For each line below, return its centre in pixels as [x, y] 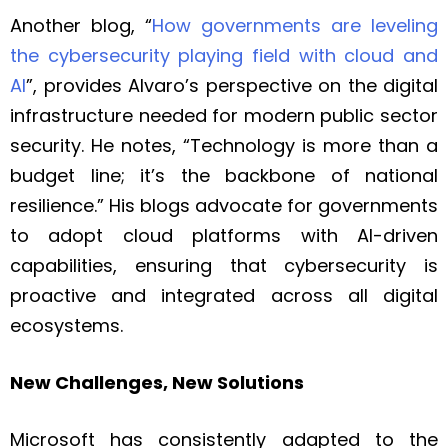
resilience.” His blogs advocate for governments [224, 206]
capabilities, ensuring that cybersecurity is [224, 266]
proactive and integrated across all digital [224, 296]
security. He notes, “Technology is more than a [224, 146]
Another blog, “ [81, 26]
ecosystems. [69, 326]
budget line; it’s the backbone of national [224, 176]
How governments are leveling [295, 26]
